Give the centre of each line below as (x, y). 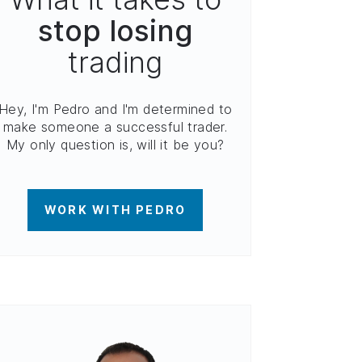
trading (116, 62)
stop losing (115, 31)
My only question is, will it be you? (115, 145)
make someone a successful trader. (116, 127)
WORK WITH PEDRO (115, 210)
